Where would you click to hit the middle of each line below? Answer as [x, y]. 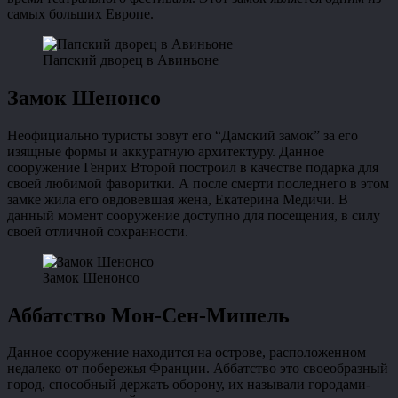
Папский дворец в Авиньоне [131, 60]
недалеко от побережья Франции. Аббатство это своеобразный [198, 369]
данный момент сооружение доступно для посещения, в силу [194, 215]
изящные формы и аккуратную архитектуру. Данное [166, 151]
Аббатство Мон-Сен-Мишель [148, 315]
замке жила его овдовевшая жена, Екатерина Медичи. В [178, 199]
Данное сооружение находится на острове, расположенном [187, 353]
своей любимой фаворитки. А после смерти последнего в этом [198, 183]
